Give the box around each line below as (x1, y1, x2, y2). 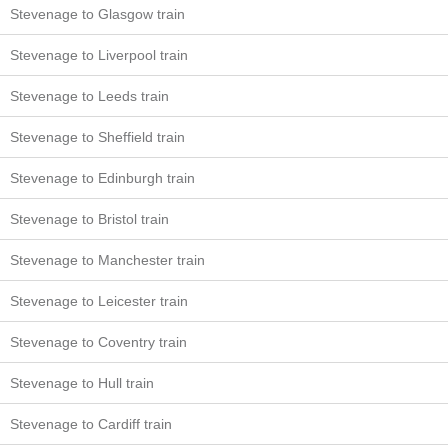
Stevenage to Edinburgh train (10, 170, 195, 187)
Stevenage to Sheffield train (10, 129, 185, 146)
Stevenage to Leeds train (10, 88, 169, 105)
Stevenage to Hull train (10, 375, 154, 392)
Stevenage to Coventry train (10, 334, 187, 351)
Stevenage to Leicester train (10, 293, 188, 310)
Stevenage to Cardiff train (10, 416, 172, 433)
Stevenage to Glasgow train (10, 6, 185, 23)
